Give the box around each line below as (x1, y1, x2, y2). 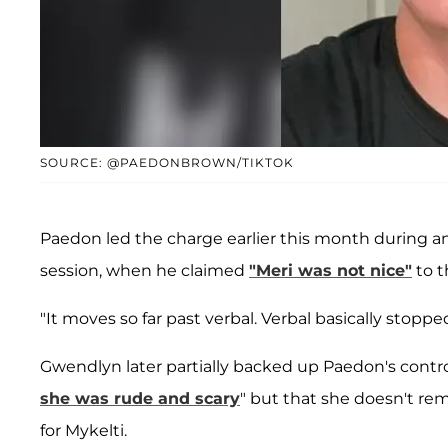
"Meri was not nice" (249, 260, 412, 280)
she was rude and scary (40, 388, 240, 408)
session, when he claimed (40, 260, 249, 280)
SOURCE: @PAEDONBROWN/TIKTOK (40, 154, 294, 170)
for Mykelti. (40, 420, 127, 440)
